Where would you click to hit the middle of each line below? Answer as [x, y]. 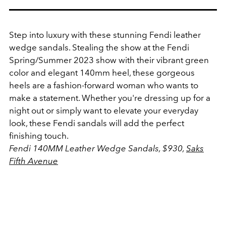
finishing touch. [39, 136]
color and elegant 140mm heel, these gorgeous [102, 73]
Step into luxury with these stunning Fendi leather [105, 35]
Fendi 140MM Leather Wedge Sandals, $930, [98, 149]
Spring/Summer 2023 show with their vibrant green [109, 60]
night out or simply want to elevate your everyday [104, 111]
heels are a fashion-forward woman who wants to [104, 86]
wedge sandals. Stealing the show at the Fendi [99, 48]
